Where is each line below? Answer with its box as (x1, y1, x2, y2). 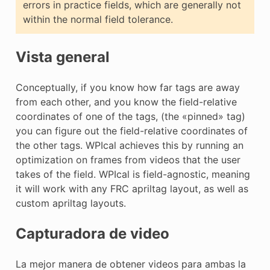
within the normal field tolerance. (22, 13, 173, 26)
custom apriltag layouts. (15, 197, 126, 210)
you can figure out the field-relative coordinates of (15, 125, 248, 137)
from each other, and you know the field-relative (15, 96, 237, 108)
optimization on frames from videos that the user (15, 154, 240, 166)
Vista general (15, 48, 110, 66)
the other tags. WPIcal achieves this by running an (15, 139, 243, 152)
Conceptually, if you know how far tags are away (15, 81, 240, 94)
